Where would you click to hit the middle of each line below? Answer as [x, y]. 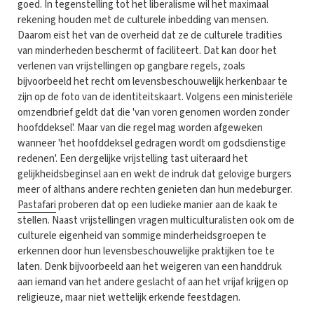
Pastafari [37, 205]
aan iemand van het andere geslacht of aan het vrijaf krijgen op [153, 282]
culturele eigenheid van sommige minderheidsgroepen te [142, 235]
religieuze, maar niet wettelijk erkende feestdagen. [129, 297]
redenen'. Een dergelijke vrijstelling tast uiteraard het [133, 158]
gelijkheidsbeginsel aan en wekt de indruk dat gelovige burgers [155, 174]
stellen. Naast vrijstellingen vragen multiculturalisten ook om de [156, 220]
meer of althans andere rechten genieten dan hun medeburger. [155, 189]
